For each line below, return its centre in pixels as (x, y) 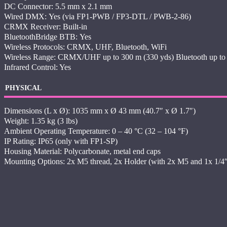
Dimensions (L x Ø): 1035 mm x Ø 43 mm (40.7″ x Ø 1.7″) (100, 111)
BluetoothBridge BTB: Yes (48, 37)
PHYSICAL (23, 88)
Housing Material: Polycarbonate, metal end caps (82, 151)
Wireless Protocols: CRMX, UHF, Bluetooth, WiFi (85, 47)
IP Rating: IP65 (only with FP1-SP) (61, 141)
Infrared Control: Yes (37, 67)
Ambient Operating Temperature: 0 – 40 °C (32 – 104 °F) (96, 131)
